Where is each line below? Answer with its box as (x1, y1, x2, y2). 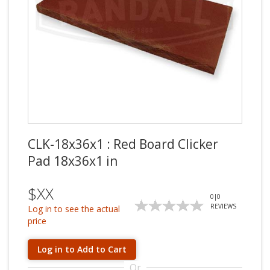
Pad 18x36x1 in (28, 152, 118, 169)
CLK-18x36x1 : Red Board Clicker (28, 136, 218, 152)
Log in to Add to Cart (37, 243, 127, 255)
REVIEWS (210, 202, 237, 210)
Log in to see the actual (28, 203, 120, 215)
